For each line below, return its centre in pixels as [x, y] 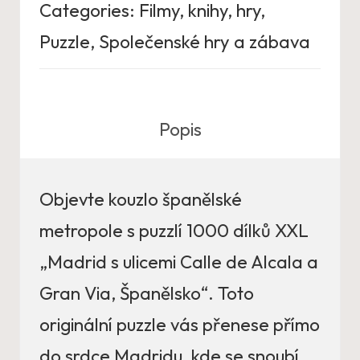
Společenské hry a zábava [205, 42]
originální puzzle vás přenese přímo [180, 325]
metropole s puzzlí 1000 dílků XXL [174, 231]
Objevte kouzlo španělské [141, 200]
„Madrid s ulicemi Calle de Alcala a [179, 262]
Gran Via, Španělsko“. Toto [147, 294]
